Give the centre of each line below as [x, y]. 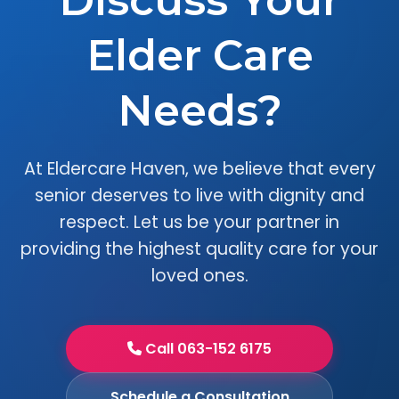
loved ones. [199, 276]
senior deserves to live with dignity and [199, 195]
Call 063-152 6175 [207, 349]
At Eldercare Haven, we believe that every [199, 169]
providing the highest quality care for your [199, 249]
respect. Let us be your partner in [199, 222]
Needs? [199, 110]
